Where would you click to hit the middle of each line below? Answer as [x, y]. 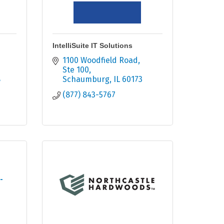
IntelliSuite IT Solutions [92, 46]
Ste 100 [75, 70]
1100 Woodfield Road [100, 60]
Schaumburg [86, 79]
